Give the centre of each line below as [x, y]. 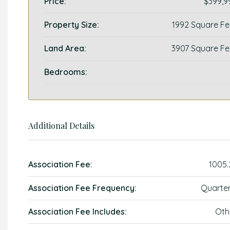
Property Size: [72, 25]
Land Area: [65, 48]
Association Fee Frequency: [82, 188]
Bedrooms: [66, 72]
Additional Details [61, 126]
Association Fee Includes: [78, 212]
